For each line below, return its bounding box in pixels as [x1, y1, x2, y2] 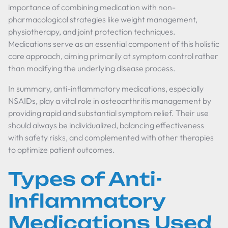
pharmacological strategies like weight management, [8, 14, 197, 24]
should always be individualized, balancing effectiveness [8, 120, 204, 130]
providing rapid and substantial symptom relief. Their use [8, 108, 209, 118]
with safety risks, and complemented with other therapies [8, 132, 214, 142]
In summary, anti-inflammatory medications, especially [8, 83, 204, 94]
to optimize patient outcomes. [8, 145, 115, 155]
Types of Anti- [8, 167, 162, 190]
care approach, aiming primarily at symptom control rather [8, 51, 218, 61]
